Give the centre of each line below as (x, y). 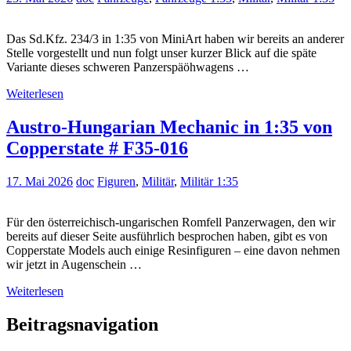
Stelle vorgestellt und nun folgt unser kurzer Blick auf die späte (161, 53)
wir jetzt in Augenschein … (74, 265)
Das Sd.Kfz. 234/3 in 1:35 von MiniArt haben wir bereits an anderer (175, 39)
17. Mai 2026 (40, 182)
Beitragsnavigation (82, 324)
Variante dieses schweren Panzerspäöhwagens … (128, 67)
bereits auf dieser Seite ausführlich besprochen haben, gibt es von (167, 237)
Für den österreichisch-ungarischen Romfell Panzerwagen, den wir (171, 223)
